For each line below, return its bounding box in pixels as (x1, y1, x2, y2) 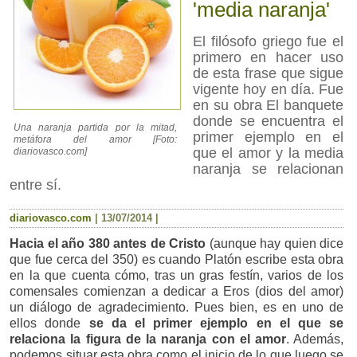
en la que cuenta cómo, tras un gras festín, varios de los (10, 269, 344, 283)
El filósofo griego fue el (192, 33, 344, 50)
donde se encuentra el (192, 112, 344, 130)
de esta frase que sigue (192, 65, 344, 82)
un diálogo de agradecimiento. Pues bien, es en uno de (10, 300, 344, 315)
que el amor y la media (192, 144, 344, 162)
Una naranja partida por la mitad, (14, 121, 177, 133)
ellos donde (10, 316, 89, 331)
